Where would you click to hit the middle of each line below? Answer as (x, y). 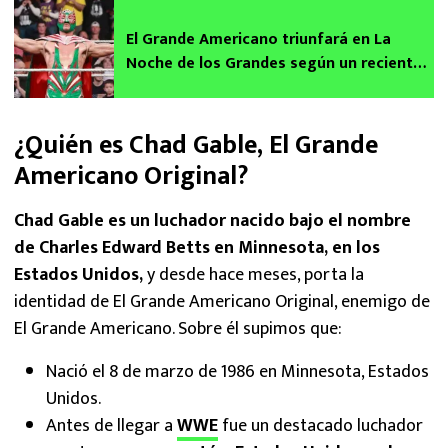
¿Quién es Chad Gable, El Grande (196, 145)
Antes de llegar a (111, 425)
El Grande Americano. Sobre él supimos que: (178, 328)
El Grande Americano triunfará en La (258, 39)
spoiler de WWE (182, 87)
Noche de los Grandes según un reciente (274, 63)
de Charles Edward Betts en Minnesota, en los (197, 247)
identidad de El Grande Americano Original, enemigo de (222, 301)
